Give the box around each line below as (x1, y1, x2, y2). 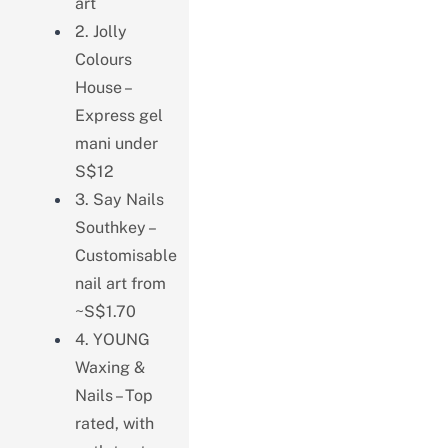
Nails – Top (74, 385, 153, 405)
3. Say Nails (74, 189, 164, 209)
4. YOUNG (74, 329, 150, 349)
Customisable (74, 245, 177, 265)
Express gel (74, 105, 163, 125)
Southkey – (74, 217, 154, 237)
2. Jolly (74, 21, 127, 41)
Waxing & (74, 357, 145, 377)
